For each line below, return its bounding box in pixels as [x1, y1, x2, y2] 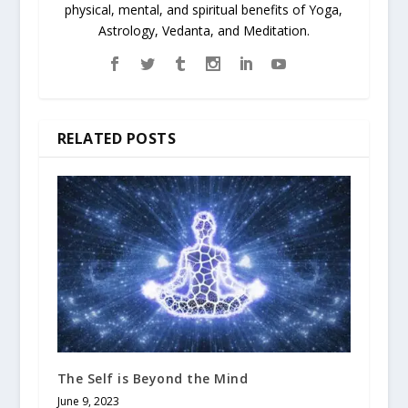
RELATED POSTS [56, 128, 177, 149]
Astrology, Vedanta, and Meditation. [97, 22, 310, 40]
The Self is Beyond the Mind [56, 369, 249, 387]
